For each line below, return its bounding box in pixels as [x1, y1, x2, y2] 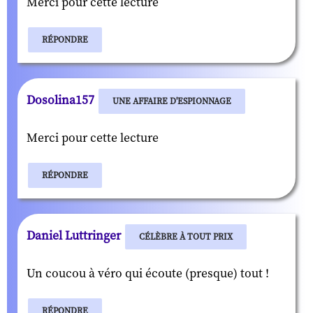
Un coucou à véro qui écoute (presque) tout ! [27, 265, 269, 282]
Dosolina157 [27, 92, 97, 108]
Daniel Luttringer [27, 228, 124, 244]
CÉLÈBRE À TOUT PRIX [139, 231, 233, 242]
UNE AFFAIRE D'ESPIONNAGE [112, 95, 231, 107]
